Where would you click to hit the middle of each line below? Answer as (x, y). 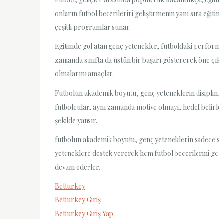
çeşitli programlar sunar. (93, 27)
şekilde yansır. (76, 120)
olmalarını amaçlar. (84, 74)
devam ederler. (77, 167)
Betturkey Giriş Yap (84, 213)
